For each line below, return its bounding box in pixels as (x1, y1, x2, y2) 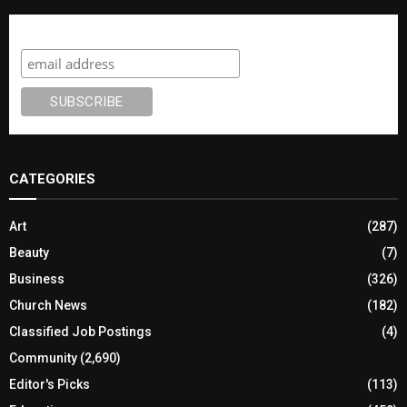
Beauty (9, 244, 49, 260)
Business (9, 271, 65, 286)
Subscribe (20, 23, 92, 39)
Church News (9, 297, 87, 313)
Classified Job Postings (9, 323, 152, 339)
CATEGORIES (9, 170, 95, 187)
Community (9, 350, 77, 365)
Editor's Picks (9, 376, 90, 392)
